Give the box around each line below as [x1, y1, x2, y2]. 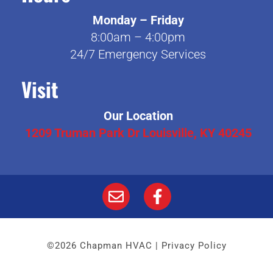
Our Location [103, 108, 173, 124]
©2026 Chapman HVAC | [46, 240, 161, 252]
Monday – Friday [92, 12, 184, 27]
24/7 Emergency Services [70, 46, 206, 62]
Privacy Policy [161, 240, 227, 252]
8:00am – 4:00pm [91, 29, 185, 44]
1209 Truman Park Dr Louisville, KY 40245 [24, 126, 252, 141]
